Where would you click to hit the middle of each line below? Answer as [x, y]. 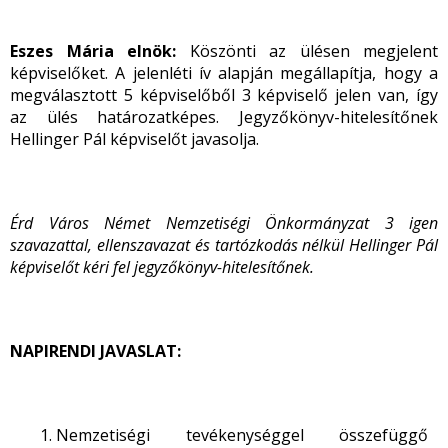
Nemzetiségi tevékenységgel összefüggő [242, 435]
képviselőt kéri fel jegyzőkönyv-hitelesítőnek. [162, 267]
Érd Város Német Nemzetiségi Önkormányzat [189, 223]
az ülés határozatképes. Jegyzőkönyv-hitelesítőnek [224, 117]
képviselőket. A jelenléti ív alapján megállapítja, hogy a [224, 73]
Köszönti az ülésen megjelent [313, 51]
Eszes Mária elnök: [93, 51]
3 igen [411, 223]
